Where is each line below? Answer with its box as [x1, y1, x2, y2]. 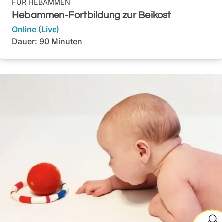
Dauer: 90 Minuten [12, 36, 82, 46]
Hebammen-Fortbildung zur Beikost [12, 9, 171, 20]
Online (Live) [12, 24, 59, 34]
